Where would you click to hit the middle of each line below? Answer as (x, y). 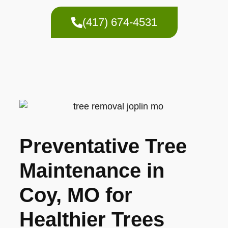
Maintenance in (92, 170)
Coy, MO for (76, 195)
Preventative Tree (103, 146)
